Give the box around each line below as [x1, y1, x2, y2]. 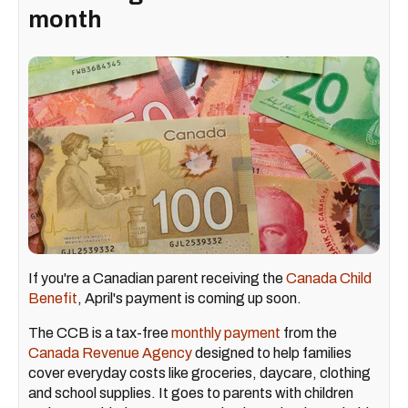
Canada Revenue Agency [28, 345, 192, 362]
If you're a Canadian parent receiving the [28, 270, 286, 287]
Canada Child [286, 270, 372, 287]
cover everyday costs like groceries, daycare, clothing [28, 365, 371, 382]
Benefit [28, 291, 77, 307]
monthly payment [171, 325, 280, 342]
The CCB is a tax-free [28, 325, 171, 342]
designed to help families [192, 345, 352, 362]
